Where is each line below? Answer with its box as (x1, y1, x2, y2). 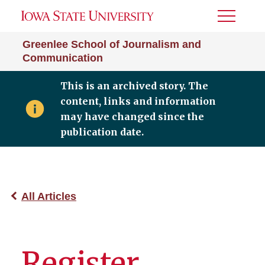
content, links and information (60, 95, 216, 107)
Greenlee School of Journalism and (22, 38, 201, 50)
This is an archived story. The (60, 80, 208, 92)
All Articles (21, 190, 76, 202)
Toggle (218, 15, 250, 25)
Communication (22, 52, 103, 64)
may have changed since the (60, 111, 204, 122)
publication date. (60, 126, 144, 138)
